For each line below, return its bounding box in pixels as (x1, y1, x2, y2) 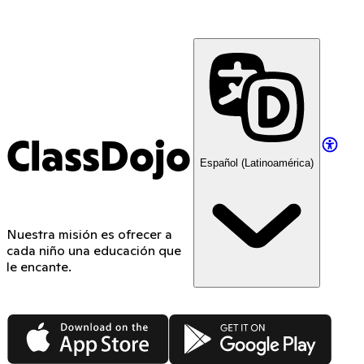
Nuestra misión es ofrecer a (6, 226, 172, 242)
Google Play (168, 313, 242, 329)
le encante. (6, 258, 71, 275)
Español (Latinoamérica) (200, 157, 314, 169)
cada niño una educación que (6, 242, 181, 258)
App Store (6, 313, 67, 329)
